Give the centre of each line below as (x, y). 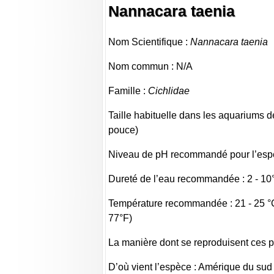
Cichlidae (169, 91)
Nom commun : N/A (151, 67)
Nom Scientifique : (150, 42)
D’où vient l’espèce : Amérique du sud (191, 267)
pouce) (124, 130)
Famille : (128, 91)
